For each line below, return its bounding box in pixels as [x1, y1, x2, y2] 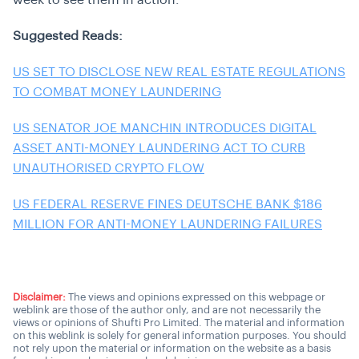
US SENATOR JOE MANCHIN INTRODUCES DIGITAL [13, 122, 317, 135]
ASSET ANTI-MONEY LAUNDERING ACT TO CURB [13, 142, 305, 155]
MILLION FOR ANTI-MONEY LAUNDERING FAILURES [13, 218, 322, 231]
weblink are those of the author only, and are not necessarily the [13, 305, 321, 315]
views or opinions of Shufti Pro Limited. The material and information [13, 317, 345, 328]
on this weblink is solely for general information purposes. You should [13, 330, 346, 341]
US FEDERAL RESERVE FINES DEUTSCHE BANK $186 [13, 198, 322, 211]
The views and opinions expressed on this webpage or [66, 292, 325, 302]
